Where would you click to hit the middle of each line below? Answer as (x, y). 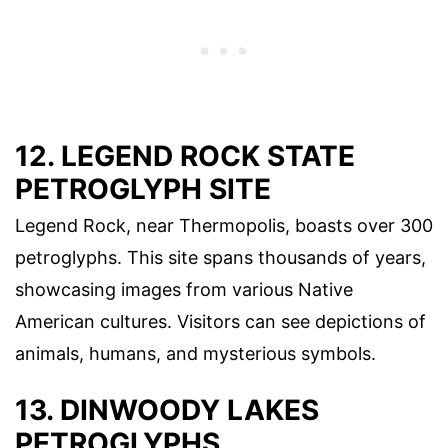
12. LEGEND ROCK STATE (185, 156)
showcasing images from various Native (184, 290)
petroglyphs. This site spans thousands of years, (220, 258)
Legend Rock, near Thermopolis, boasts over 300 (224, 226)
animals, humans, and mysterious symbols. (195, 354)
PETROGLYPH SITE (143, 189)
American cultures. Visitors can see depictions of (220, 322)
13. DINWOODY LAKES (167, 409)
